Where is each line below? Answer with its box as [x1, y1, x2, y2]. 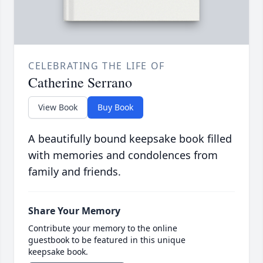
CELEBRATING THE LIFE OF [28, 59, 165, 73]
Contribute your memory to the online [28, 222, 177, 234]
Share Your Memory [28, 204, 120, 218]
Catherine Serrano [28, 73, 132, 92]
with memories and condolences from [28, 148, 218, 163]
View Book [38, 102, 77, 113]
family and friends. [28, 164, 121, 179]
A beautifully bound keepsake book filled [28, 131, 232, 146]
